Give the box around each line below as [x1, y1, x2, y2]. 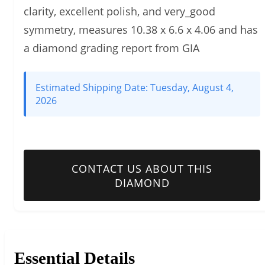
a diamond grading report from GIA [24, 41, 199, 56]
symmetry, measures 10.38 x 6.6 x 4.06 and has [24, 22, 258, 37]
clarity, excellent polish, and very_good [24, 4, 215, 19]
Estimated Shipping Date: [35, 81, 150, 95]
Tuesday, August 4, [150, 81, 234, 95]
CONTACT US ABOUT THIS [72, 161, 212, 176]
